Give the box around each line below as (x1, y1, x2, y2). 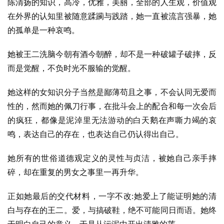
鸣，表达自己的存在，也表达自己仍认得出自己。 (7, 129, 183, 139)
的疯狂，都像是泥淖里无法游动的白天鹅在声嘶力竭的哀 (7, 115, 216, 125)
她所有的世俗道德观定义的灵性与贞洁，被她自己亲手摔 (7, 153, 216, 163)
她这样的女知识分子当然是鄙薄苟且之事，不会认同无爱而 (7, 87, 216, 97)
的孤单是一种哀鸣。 (7, 25, 79, 35)
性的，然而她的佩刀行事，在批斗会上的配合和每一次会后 (7, 101, 216, 111)
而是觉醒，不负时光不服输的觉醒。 (7, 63, 135, 73)
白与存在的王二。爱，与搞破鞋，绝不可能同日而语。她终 (7, 205, 216, 215)
